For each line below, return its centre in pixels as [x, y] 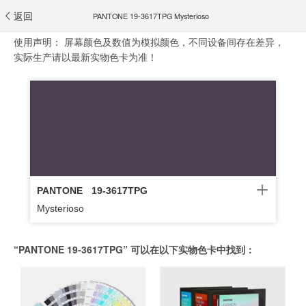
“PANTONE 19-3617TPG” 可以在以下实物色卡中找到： [134, 249]
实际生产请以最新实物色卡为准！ [85, 57]
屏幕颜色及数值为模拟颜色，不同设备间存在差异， [174, 42]
